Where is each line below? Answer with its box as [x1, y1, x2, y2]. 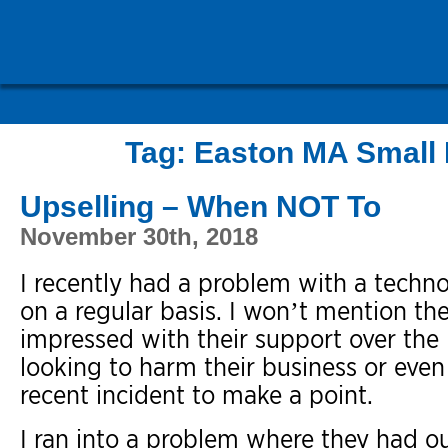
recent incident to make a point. [20, 379, 373, 410]
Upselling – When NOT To [20, 190, 381, 223]
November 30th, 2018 [20, 223, 258, 250]
